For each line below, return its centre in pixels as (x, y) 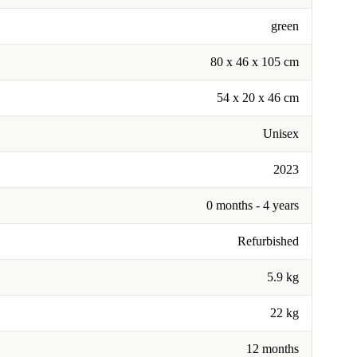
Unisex (281, 134)
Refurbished (268, 241)
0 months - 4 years (253, 206)
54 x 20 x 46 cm (258, 98)
